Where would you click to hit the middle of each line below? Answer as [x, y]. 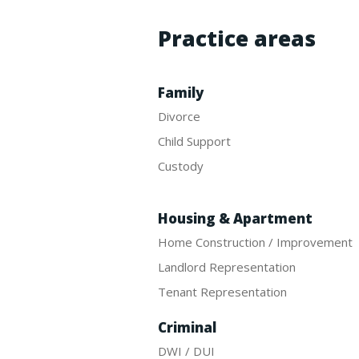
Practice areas [237, 38]
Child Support [194, 141]
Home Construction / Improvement [255, 242]
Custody [181, 165]
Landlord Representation [227, 266]
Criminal [187, 327]
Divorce [179, 116]
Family [181, 92]
